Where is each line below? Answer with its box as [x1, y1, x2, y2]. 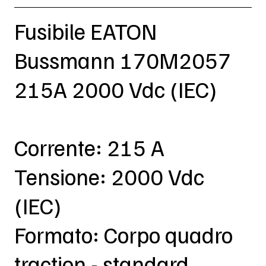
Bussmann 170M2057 [14, 46, 231, 75]
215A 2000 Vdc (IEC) [14, 75, 217, 104]
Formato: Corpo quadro [14, 220, 233, 249]
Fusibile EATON [14, 17, 157, 46]
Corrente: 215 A [14, 133, 164, 162]
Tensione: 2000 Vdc [14, 162, 204, 191]
